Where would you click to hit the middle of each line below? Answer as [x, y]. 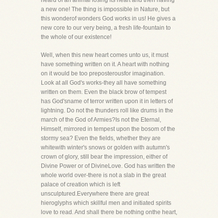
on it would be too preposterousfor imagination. [103, 73]
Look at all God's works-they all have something [104, 83]
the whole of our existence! [76, 37]
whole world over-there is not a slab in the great [103, 175]
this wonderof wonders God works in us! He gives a [108, 18]
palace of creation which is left [81, 184]
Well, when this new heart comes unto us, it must [105, 55]
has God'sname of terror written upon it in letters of [107, 101]
